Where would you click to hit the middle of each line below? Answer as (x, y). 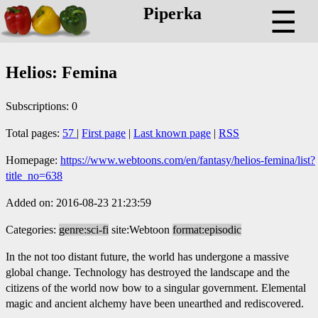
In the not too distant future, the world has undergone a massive (147, 256)
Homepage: (33, 160)
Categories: (32, 229)
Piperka (172, 14)
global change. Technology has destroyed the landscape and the (148, 272)
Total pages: (34, 133)
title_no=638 (34, 175)
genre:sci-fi (84, 229)
